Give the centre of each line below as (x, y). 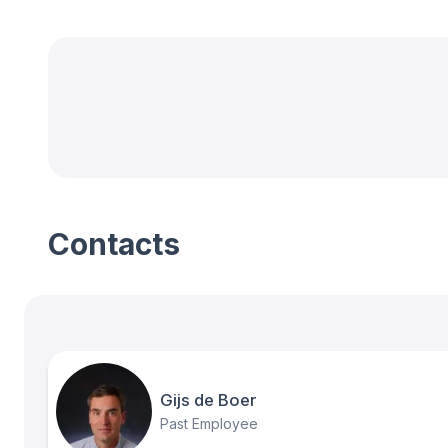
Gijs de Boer (208, 400)
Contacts (114, 243)
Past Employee (209, 424)
